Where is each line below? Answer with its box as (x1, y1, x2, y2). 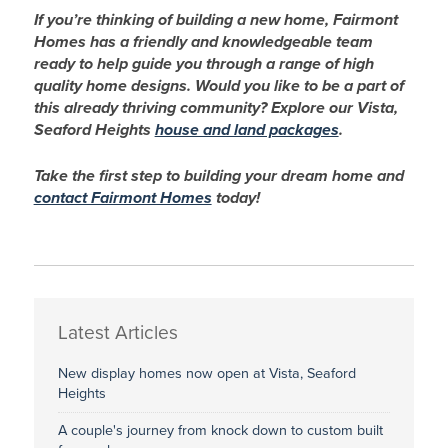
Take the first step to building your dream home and (33, 165, 404, 186)
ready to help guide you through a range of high (33, 53, 374, 74)
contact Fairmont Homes (33, 187, 212, 208)
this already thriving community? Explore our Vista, (33, 97, 398, 118)
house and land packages (154, 119, 339, 140)
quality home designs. (33, 75, 195, 96)
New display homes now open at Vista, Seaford (57, 364, 356, 382)
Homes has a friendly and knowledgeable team (33, 31, 373, 52)
